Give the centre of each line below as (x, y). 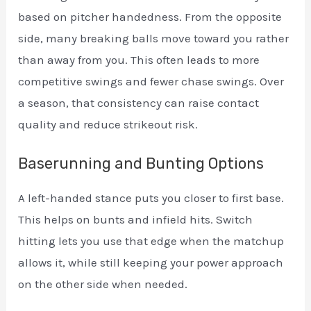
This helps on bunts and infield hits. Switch (136, 220)
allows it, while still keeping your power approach (151, 263)
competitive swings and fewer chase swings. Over (151, 81)
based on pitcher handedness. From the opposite (150, 16)
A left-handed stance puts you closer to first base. (151, 198)
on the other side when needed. (103, 284)
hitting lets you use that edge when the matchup (151, 241)
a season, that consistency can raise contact (139, 102)
